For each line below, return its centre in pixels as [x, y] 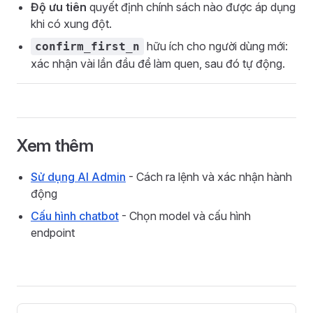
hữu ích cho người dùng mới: [216, 46]
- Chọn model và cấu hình [185, 216]
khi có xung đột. [71, 24]
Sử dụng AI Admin [78, 177]
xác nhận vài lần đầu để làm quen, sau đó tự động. [158, 64]
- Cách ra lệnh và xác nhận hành [209, 177]
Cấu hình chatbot [75, 216]
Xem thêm [55, 146]
